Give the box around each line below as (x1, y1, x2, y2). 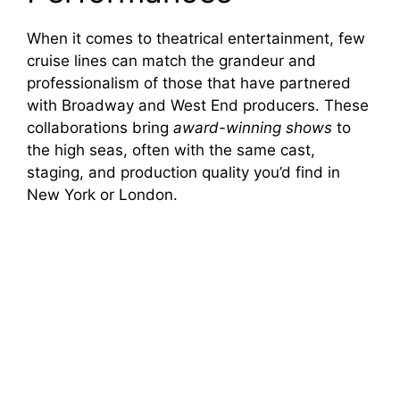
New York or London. (27, 186, 178, 204)
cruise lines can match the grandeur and (27, 52, 316, 71)
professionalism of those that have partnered (27, 74, 351, 93)
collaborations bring (27, 119, 173, 137)
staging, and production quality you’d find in (27, 163, 340, 182)
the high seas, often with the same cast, (27, 141, 315, 160)
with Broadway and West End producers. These (27, 96, 369, 115)
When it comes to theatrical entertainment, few (27, 29, 365, 48)
